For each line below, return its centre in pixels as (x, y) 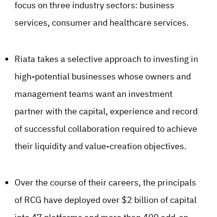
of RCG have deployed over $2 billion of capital (106, 200)
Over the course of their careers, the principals (105, 182)
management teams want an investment (93, 94)
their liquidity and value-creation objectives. (101, 146)
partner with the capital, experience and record (106, 111)
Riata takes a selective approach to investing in (106, 59)
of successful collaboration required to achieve (106, 129)
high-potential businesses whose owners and (103, 76)
